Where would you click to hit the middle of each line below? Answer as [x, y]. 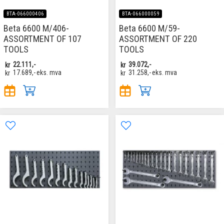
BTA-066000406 [25, 14]
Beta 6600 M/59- [149, 28]
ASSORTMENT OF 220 [158, 39]
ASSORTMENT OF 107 [42, 39]
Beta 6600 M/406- [36, 28]
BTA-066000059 [140, 14]
